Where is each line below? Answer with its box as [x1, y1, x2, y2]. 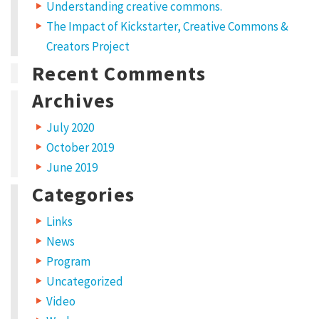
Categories [32, 182, 135, 208]
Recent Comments [32, 61, 206, 87]
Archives [32, 88, 115, 114]
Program [46, 253, 90, 270]
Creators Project [46, 38, 130, 55]
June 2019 [46, 159, 98, 176]
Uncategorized [46, 273, 123, 290]
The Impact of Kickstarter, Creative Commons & [46, 19, 288, 35]
